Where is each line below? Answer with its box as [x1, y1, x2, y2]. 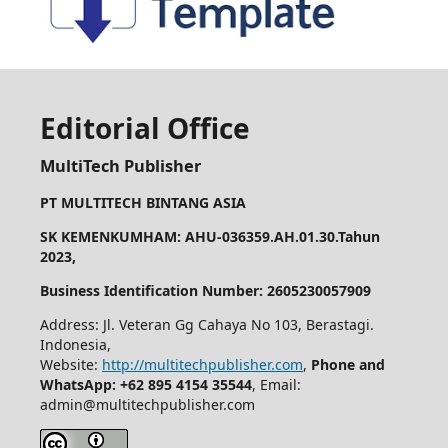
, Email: [251, 374, 301, 394]
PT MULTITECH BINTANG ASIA [39, 192, 246, 212]
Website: [39, 354, 102, 374]
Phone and [310, 354, 385, 374]
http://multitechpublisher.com [101, 354, 303, 374]
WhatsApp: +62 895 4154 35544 [39, 374, 252, 394]
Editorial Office [39, 108, 250, 147]
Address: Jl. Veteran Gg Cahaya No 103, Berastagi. [39, 314, 374, 334]
